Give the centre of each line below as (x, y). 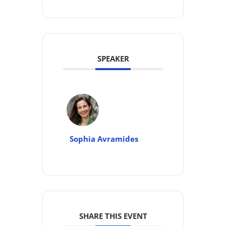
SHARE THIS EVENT (113, 216)
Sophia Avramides (104, 138)
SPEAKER (113, 58)
